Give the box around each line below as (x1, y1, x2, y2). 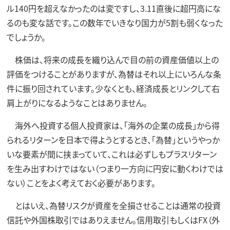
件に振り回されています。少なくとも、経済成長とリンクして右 (6, 82, 220, 94)
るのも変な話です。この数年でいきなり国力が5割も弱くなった (6, 16, 223, 29)
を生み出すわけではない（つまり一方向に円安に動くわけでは (6, 162, 223, 175)
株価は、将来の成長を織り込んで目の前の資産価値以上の (6, 53, 219, 66)
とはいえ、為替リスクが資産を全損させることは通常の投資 (6, 199, 221, 212)
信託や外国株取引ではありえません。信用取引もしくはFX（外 (6, 213, 220, 226)
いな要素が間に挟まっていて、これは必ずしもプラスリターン (6, 147, 217, 160)
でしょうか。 (6, 30, 46, 43)
